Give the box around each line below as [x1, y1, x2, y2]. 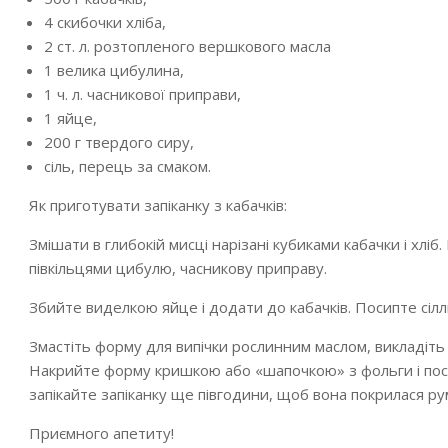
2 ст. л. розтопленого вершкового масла [44, 36, 331, 56]
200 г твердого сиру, [44, 132, 194, 152]
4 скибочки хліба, [44, 12, 166, 32]
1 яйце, [44, 108, 97, 128]
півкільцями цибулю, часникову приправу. [29, 258, 327, 278]
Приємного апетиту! [29, 423, 174, 443]
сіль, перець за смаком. [44, 156, 211, 176]
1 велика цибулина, [44, 60, 184, 80]
